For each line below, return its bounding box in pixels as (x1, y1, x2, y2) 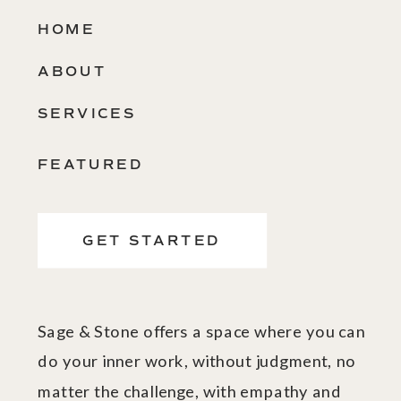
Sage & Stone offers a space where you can (38, 320, 365, 341)
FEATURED (38, 156, 144, 174)
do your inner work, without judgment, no (38, 350, 356, 371)
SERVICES (38, 105, 137, 122)
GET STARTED (82, 233, 221, 250)
